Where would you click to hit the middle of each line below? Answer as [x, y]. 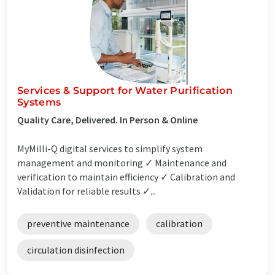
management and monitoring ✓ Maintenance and [122, 162]
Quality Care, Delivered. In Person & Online [107, 119]
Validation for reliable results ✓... [87, 191]
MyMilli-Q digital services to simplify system [110, 148]
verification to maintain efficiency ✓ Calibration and [126, 176]
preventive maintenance [78, 223]
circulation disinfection [76, 250]
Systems [39, 102]
